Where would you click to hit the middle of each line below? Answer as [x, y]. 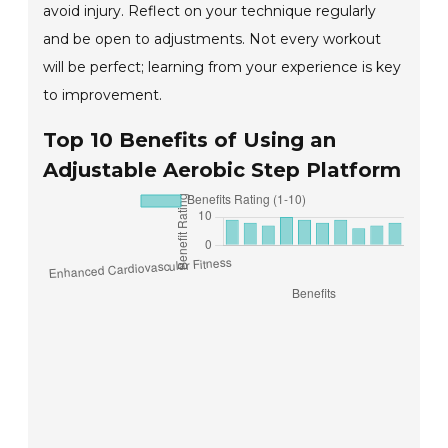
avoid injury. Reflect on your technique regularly [210, 11]
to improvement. [103, 95]
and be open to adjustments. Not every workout [212, 39]
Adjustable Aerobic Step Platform [222, 170]
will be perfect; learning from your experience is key [222, 67]
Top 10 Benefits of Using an [190, 140]
